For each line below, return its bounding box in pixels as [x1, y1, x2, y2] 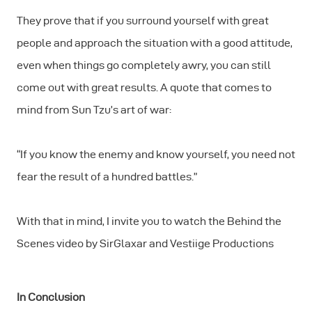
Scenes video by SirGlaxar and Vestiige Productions [17, 237, 274, 250]
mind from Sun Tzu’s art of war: [17, 104, 171, 116]
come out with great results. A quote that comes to [17, 81, 272, 94]
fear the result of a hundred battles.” [17, 171, 197, 183]
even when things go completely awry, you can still [17, 59, 271, 72]
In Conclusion [17, 291, 85, 304]
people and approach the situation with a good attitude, [17, 37, 292, 49]
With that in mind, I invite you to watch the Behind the [17, 215, 281, 228]
